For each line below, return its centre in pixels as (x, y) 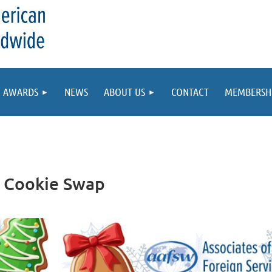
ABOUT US (124, 92)
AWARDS (21, 92)
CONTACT (190, 92)
